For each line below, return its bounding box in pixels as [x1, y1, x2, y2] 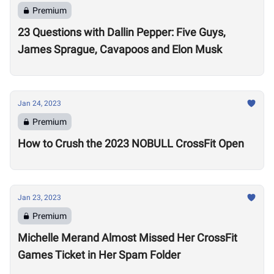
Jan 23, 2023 [18, 193, 61, 202]
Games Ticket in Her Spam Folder [18, 248, 180, 261]
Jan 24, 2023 [18, 99, 61, 108]
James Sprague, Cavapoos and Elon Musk [18, 43, 222, 56]
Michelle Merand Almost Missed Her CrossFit [18, 231, 237, 244]
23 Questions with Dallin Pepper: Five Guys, [18, 26, 226, 39]
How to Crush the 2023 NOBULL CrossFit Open [18, 137, 244, 150]
